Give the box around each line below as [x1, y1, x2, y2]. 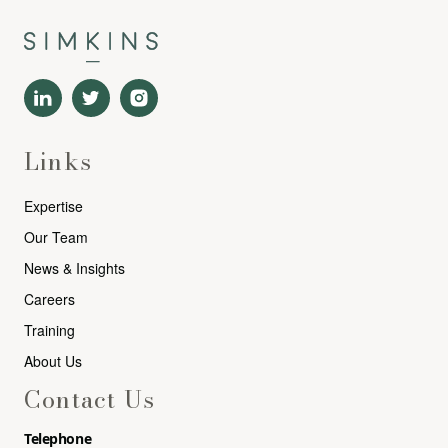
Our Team [24, 226, 88, 247]
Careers [24, 288, 75, 309]
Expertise [24, 195, 83, 216]
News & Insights [24, 257, 125, 278]
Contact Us [24, 380, 155, 418]
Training [24, 319, 75, 340]
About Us [24, 350, 82, 371]
